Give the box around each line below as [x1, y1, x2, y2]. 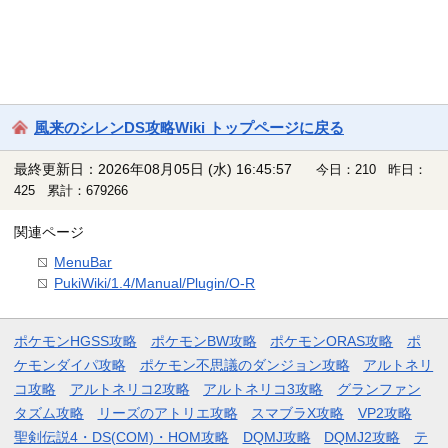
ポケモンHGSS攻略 [13, 332, 137, 349]
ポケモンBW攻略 [150, 332, 257, 349]
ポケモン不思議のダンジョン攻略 [139, 356, 350, 373]
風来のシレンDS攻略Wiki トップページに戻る [34, 118, 344, 136]
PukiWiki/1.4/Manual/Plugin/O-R [54, 274, 256, 291]
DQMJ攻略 [242, 428, 311, 445]
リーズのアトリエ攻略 [97, 404, 238, 421]
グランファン [336, 380, 421, 397]
